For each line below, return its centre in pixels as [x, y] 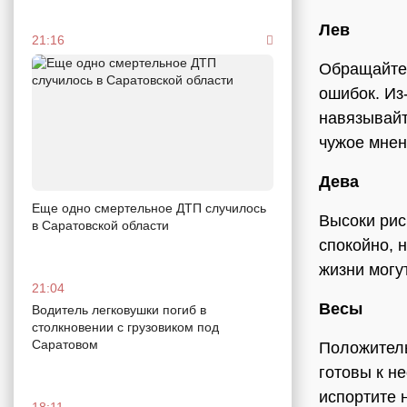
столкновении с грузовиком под [125, 327]
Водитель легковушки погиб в [119, 309]
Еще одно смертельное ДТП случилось [149, 208]
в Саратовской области [100, 225]
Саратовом [65, 344]
